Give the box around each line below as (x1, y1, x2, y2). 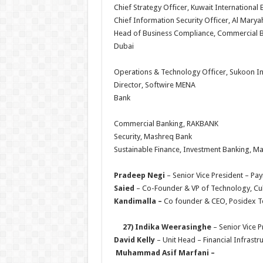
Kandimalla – (113, 197, 164, 205)
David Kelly (113, 235, 155, 244)
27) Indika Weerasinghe (122, 222, 211, 231)
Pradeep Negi (113, 171, 165, 180)
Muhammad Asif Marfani (113, 248, 211, 257)
